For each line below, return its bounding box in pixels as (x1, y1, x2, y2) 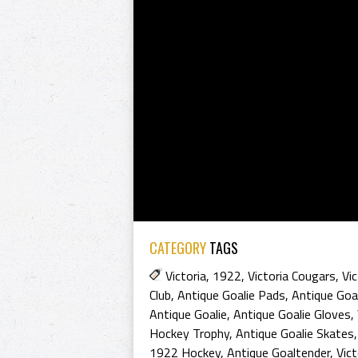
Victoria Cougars (248, 266, 336, 285)
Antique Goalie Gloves (233, 304, 351, 324)
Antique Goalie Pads (177, 285, 285, 304)
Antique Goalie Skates (236, 324, 354, 343)
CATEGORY (149, 237, 206, 258)
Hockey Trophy (149, 324, 229, 343)
